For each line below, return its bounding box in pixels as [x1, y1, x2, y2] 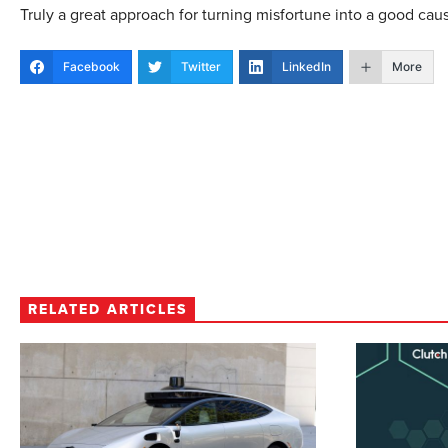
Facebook [63, 59, 120, 74]
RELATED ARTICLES [28, 301, 187, 318]
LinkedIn [282, 59, 331, 74]
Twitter [181, 59, 221, 74]
